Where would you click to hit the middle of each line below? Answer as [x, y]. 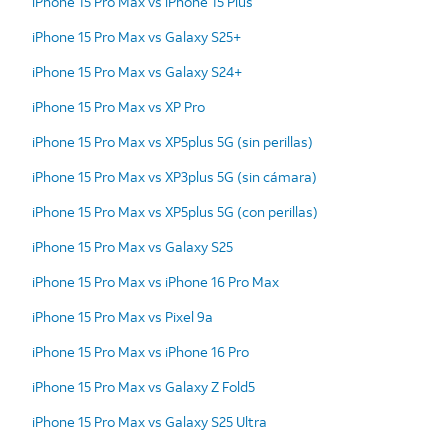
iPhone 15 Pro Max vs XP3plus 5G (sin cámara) [174, 176]
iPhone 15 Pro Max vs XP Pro [118, 106]
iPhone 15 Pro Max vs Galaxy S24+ [137, 71]
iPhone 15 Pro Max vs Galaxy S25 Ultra [149, 421]
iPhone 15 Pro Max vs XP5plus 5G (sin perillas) [172, 141]
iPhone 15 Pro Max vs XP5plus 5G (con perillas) [175, 211]
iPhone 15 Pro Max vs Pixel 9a [122, 316]
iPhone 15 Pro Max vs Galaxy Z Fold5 [143, 386]
